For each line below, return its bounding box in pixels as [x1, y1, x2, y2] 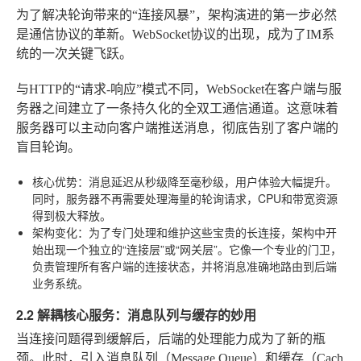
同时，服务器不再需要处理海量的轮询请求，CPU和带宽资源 [32, 189, 338, 206]
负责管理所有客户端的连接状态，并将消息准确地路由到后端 [32, 257, 337, 274]
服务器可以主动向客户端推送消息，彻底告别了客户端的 [16, 120, 338, 135]
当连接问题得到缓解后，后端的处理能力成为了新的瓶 [16, 331, 326, 346]
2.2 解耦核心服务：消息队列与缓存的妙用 [16, 305, 256, 324]
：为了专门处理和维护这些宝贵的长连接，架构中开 [77, 223, 337, 240]
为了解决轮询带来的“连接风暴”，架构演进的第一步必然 [16, 7, 337, 22]
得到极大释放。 [32, 206, 111, 223]
